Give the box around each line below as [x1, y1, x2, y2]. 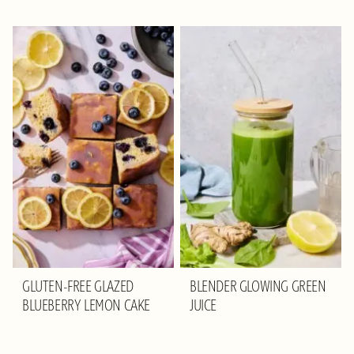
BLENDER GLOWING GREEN [190, 277, 326, 296]
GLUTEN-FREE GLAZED [22, 277, 134, 296]
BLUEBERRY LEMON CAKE [22, 296, 151, 315]
